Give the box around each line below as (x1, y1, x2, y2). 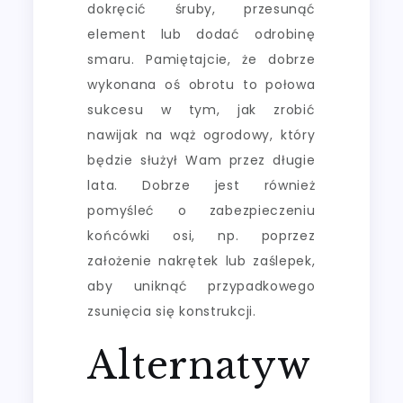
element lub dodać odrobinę (87, 24, 316, 43)
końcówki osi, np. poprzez (87, 226, 316, 245)
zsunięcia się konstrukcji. (87, 301, 256, 320)
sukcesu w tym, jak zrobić (87, 100, 316, 119)
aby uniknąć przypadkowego (87, 276, 316, 295)
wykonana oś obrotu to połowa (87, 75, 316, 94)
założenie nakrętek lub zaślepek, (87, 251, 316, 270)
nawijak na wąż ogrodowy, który (87, 125, 316, 144)
